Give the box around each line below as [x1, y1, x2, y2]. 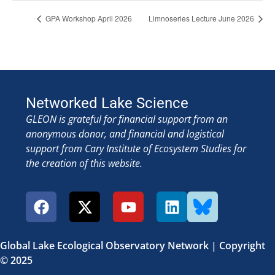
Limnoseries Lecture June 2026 [149, 12, 256, 23]
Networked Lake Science [26, 94, 188, 112]
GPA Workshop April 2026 [44, 12, 132, 23]
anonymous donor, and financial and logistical [26, 126, 224, 141]
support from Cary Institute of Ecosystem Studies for [26, 141, 246, 155]
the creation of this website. [26, 156, 142, 170]
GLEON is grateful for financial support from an [26, 112, 228, 126]
